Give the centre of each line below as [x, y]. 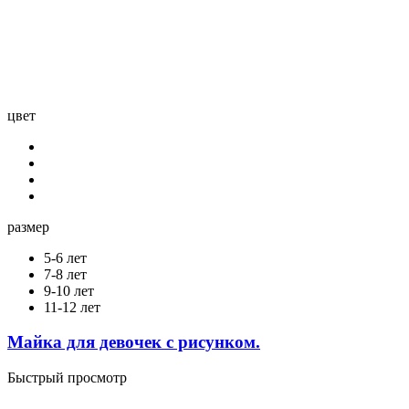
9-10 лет [69, 290]
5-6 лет [65, 257]
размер [28, 226]
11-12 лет [72, 307]
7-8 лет [65, 274]
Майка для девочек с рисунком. [134, 342]
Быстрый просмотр [67, 377]
